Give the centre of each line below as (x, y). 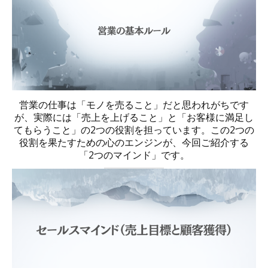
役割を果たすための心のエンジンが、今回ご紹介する (134, 143)
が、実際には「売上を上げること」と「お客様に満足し (134, 118)
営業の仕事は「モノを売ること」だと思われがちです (134, 105)
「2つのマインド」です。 (134, 155)
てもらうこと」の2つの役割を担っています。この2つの (134, 130)
